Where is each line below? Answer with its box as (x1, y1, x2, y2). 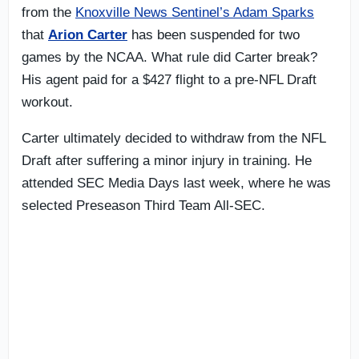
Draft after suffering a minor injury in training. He (22, 152, 312, 168)
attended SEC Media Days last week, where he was (22, 175, 331, 191)
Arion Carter (48, 26, 127, 42)
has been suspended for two (127, 26, 300, 42)
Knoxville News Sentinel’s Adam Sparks (75, 4, 314, 20)
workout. (22, 94, 73, 110)
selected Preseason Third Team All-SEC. (22, 197, 265, 213)
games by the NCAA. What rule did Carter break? (22, 49, 317, 65)
